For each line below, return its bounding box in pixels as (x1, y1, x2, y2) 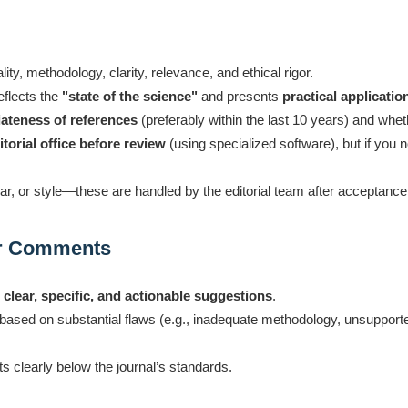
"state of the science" (62, 88, 198, 104)
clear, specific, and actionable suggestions (4, 288, 272, 303)
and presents (198, 88, 282, 104)
